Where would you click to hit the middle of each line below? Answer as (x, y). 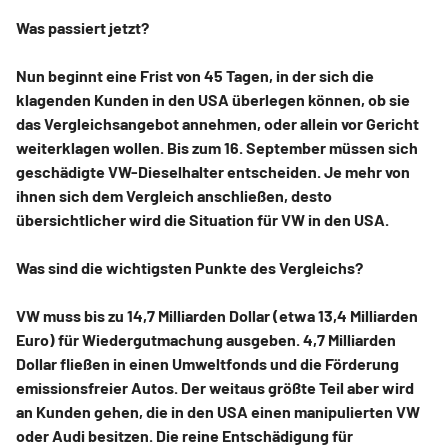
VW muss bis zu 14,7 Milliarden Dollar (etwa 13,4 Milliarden (217, 315)
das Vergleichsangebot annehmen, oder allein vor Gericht (217, 123)
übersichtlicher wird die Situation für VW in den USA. (202, 219)
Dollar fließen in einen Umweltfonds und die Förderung (207, 363)
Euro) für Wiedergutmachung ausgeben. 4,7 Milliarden (206, 339)
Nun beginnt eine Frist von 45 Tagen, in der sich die (195, 75)
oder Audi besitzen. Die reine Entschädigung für (184, 435)
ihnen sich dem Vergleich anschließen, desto (174, 195)
